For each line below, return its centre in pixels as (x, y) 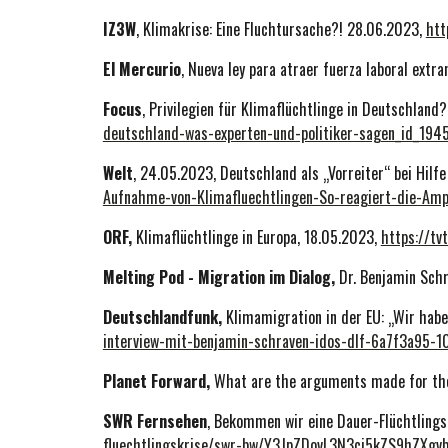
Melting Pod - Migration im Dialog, (220, 277)
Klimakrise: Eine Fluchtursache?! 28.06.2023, (284, 29)
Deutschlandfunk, (162, 317)
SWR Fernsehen (154, 421)
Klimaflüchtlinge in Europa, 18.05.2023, (258, 237)
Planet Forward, (158, 381)
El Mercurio (141, 69)
